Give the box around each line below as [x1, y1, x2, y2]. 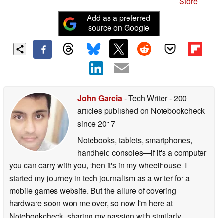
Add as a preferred [87, 12, 151, 24]
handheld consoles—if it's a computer [77, 146, 206, 158]
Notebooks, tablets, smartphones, [77, 134, 192, 145]
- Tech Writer [122, 92, 169, 104]
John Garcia [77, 92, 122, 104]
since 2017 [77, 117, 115, 129]
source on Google [88, 22, 149, 34]
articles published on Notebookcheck [77, 105, 205, 116]
